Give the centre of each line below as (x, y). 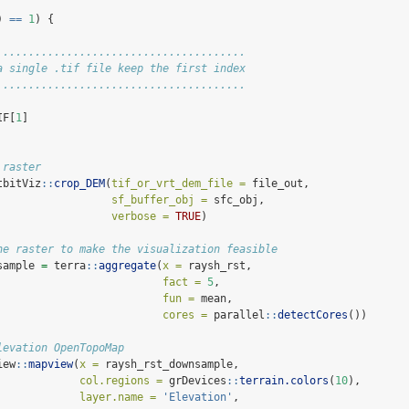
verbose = (140, 217)
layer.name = (118, 398)
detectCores (313, 315)
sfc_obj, (236, 200)
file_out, (278, 184)
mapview (51, 365)
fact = (182, 283)
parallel (236, 315)
